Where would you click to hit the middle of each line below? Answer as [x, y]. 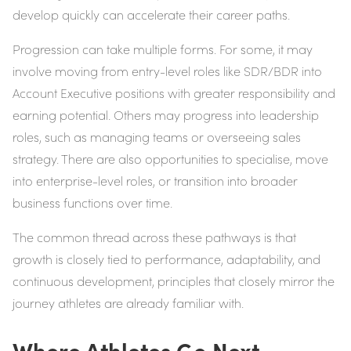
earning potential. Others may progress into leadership [166, 115]
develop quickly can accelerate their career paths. [151, 15]
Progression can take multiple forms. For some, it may [163, 49]
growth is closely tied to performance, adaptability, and [166, 259]
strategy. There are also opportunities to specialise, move [170, 159]
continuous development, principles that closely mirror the [174, 281]
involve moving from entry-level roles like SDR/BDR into [167, 71]
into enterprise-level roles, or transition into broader [155, 181]
